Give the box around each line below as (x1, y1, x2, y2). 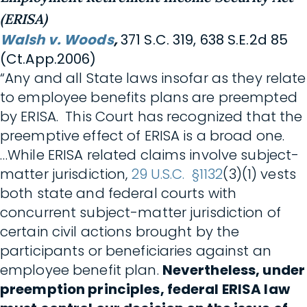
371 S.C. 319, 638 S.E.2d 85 (120, 30, 288, 49)
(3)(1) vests (223, 164, 296, 184)
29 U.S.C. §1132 (131, 164, 223, 184)
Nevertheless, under (162, 260, 306, 280)
